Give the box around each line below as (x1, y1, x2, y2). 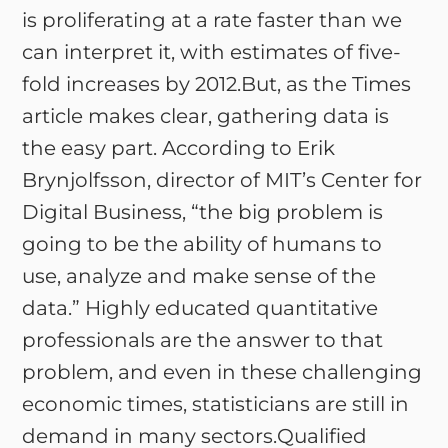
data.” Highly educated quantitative (22, 296, 379, 320)
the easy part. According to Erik (22, 136, 336, 160)
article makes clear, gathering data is (22, 104, 390, 128)
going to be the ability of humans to (22, 232, 383, 256)
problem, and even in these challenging (22, 360, 423, 384)
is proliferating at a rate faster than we (22, 8, 403, 32)
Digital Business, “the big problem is (22, 200, 384, 224)
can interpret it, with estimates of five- (22, 40, 402, 64)
